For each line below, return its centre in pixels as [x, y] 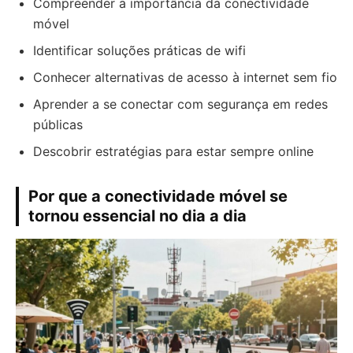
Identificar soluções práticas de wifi [139, 50]
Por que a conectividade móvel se [158, 196]
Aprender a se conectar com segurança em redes [180, 104]
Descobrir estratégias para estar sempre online [173, 151]
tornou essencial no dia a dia [137, 216]
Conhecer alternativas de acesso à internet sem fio [185, 77]
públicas [58, 124]
